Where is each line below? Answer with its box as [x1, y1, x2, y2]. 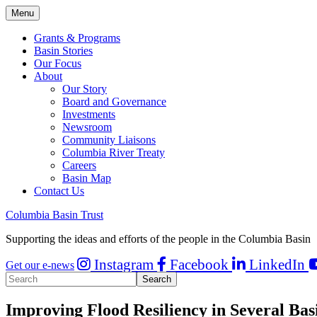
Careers [62, 159, 96, 171]
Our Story [62, 83, 107, 95]
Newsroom [62, 121, 112, 133]
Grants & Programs [34, 32, 120, 44]
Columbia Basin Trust [6, 209, 103, 221]
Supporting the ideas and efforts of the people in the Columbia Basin [6, 233, 311, 245]
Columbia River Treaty [62, 146, 165, 158]
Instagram [94, 256, 154, 273]
